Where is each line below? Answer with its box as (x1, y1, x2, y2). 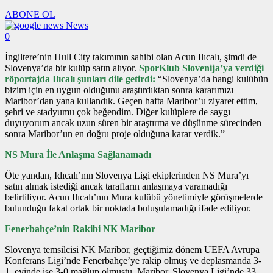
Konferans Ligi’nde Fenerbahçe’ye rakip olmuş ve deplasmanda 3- (5, 255, 261, 266)
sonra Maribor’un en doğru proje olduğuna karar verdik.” (5, 129, 225, 140)
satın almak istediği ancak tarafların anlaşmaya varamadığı (5, 181, 227, 192)
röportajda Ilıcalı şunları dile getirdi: (5, 74, 155, 85)
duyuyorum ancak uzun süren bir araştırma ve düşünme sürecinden (5, 118, 261, 129)
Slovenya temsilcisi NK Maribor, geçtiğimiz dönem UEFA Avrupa (5, 244, 260, 255)
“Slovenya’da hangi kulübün (155, 74, 268, 85)
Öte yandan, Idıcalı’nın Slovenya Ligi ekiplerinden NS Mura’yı (5, 170, 249, 181)
